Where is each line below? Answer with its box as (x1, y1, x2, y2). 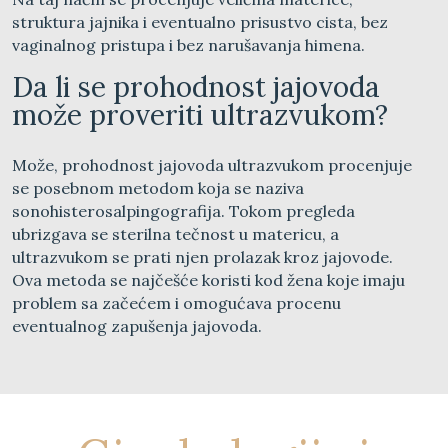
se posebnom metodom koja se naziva (12, 177, 304, 198)
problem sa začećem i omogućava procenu (12, 292, 341, 313)
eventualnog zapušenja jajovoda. (12, 315, 262, 336)
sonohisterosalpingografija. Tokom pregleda (12, 200, 355, 221)
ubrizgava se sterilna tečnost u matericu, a (12, 223, 339, 244)
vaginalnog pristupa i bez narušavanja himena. (12, 34, 365, 55)
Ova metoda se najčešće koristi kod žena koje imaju (12, 269, 405, 290)
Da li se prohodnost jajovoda (12, 68, 380, 105)
